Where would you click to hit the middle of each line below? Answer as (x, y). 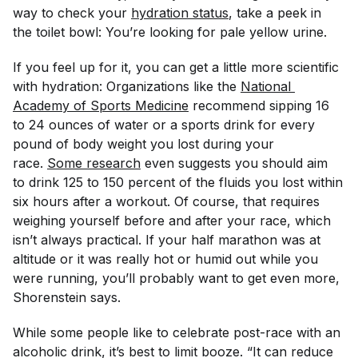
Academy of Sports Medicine (101, 105)
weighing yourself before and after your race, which (172, 221)
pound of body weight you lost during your (143, 144)
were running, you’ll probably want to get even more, (176, 278)
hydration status (180, 13)
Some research (94, 163)
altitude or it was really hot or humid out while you (165, 259)
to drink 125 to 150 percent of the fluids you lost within (178, 182)
